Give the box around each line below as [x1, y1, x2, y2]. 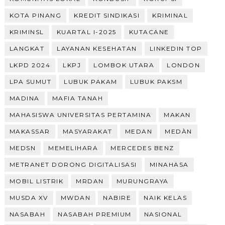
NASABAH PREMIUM [58, 210, 132, 218]
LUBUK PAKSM [130, 77, 183, 85]
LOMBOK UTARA [93, 61, 155, 69]
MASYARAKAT [62, 127, 113, 135]
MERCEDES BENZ [110, 144, 174, 152]
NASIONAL [144, 210, 182, 218]
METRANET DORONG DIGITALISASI [9, 160, 137, 168]
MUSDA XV [9, 193, 48, 201]
